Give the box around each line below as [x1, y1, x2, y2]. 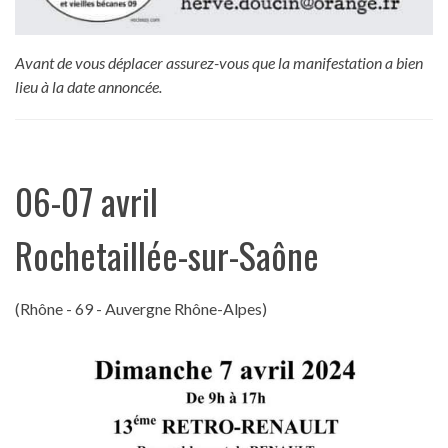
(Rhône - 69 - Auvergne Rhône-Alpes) [15, 298, 267, 318]
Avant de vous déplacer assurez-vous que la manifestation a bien [15, 52, 423, 72]
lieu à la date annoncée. [15, 76, 162, 96]
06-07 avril [15, 173, 158, 227]
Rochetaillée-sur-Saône [15, 227, 319, 281]
